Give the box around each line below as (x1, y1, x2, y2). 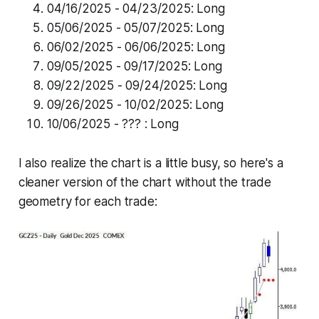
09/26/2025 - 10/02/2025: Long (46, 98, 224, 113)
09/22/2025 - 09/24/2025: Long (46, 78, 227, 93)
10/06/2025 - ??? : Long (46, 117, 179, 132)
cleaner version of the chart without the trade (18, 175, 271, 190)
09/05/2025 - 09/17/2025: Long (46, 59, 222, 74)
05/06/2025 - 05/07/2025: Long (46, 21, 224, 36)
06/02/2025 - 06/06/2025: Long (46, 40, 225, 55)
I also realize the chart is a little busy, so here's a (18, 156, 283, 171)
